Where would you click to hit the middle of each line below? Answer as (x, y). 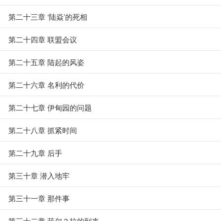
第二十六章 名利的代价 (46, 85)
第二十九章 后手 (35, 153)
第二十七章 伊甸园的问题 (50, 107)
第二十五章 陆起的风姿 (46, 62)
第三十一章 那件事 (39, 198)
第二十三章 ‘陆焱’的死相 (48, 17)
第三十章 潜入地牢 (39, 175)
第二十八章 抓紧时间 (43, 130)
